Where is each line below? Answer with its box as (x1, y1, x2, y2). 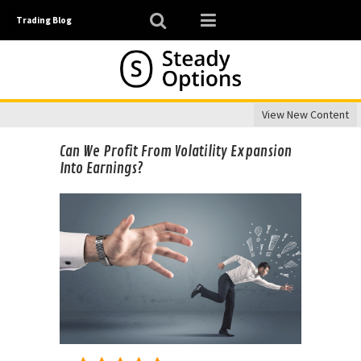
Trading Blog (16, 15, 72, 26)
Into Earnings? (60, 159, 143, 177)
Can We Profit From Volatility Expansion (60, 142, 292, 160)
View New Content (262, 107, 349, 122)
